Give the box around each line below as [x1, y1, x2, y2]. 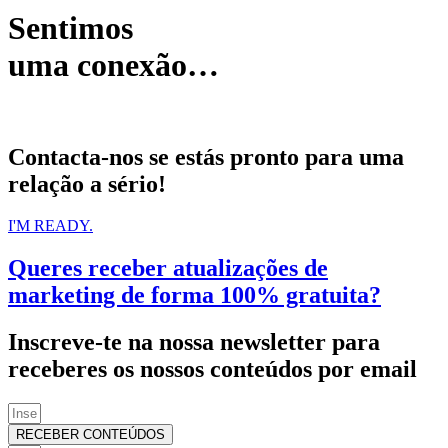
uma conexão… [8, 47, 219, 84]
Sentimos [8, 10, 133, 47]
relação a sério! [8, 170, 166, 197]
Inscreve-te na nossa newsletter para [8, 329, 380, 356]
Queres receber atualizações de [8, 255, 328, 282]
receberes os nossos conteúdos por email [8, 356, 417, 383]
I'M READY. [8, 217, 93, 235]
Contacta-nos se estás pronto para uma [8, 143, 404, 170]
